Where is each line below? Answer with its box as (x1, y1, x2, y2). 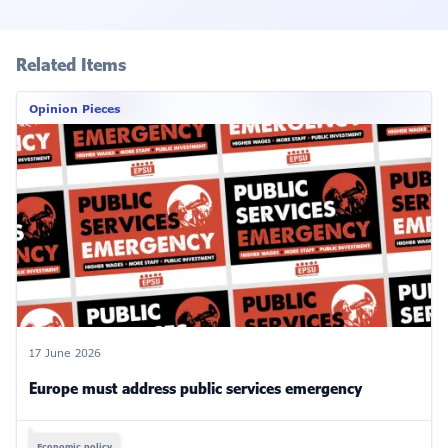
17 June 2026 (29, 345, 101, 360)
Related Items (16, 53, 127, 76)
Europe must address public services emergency (29, 377, 362, 399)
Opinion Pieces (29, 102, 121, 116)
